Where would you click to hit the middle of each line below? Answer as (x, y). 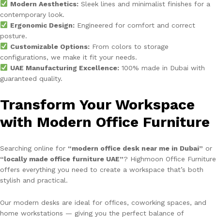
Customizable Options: (50, 47)
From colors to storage (129, 47)
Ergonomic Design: (42, 25)
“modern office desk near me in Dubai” (135, 148)
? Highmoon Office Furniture (170, 159)
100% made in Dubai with (162, 68)
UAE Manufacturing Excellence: (64, 68)
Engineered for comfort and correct (135, 25)
